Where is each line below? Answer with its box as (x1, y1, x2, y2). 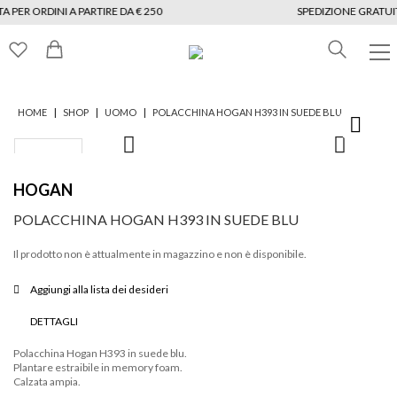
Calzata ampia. (13, 374, 81, 388)
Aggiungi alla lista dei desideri (30, 283, 168, 297)
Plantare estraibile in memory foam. (13, 360, 183, 374)
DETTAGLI (30, 315, 78, 329)
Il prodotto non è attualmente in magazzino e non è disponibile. (13, 246, 307, 261)
